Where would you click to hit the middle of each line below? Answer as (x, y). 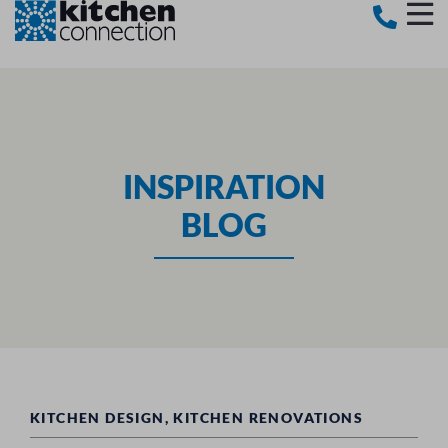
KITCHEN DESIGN (97, 417)
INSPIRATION (224, 186)
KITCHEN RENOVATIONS (268, 417)
